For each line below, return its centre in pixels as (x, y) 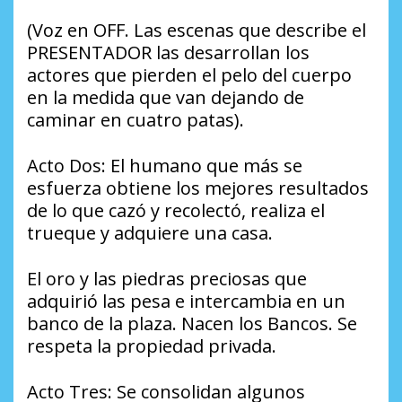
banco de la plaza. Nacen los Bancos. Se (192, 323)
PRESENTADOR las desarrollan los (168, 52)
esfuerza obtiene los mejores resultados (198, 188)
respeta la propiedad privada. (152, 345)
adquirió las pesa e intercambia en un (186, 301)
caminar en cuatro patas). (135, 119)
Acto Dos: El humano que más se (165, 165)
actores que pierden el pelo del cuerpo (189, 74)
